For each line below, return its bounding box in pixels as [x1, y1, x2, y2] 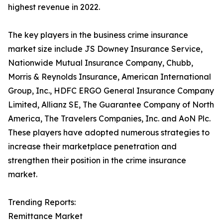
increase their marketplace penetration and [8, 141, 177, 152]
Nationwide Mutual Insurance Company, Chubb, [8, 58, 193, 68]
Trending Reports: [8, 197, 76, 208]
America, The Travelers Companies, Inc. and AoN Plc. [8, 113, 211, 124]
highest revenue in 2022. [8, 2, 100, 12]
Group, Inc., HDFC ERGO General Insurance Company [8, 86, 214, 96]
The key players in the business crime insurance [8, 30, 188, 40]
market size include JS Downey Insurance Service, [8, 44, 203, 54]
